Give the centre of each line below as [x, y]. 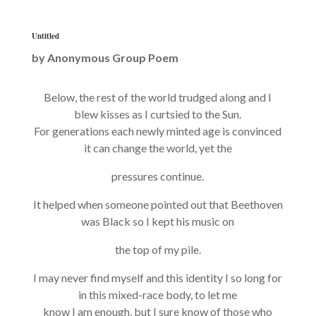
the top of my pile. [158, 249]
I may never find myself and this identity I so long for [158, 277]
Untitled [45, 36]
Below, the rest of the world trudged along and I [158, 97]
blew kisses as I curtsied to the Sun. [158, 114]
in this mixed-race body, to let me [158, 294]
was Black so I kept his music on [158, 221]
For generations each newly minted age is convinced [158, 130]
